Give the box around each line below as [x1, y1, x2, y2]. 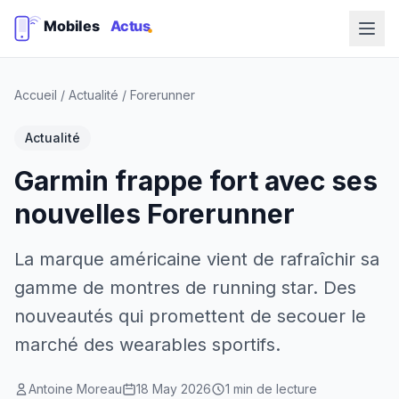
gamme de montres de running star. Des [14, 277, 356, 298]
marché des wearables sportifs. [14, 334, 281, 355]
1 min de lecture [225, 381, 317, 396]
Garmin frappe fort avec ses [14, 165, 378, 197]
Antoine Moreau [28, 381, 122, 396]
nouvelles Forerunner [14, 198, 295, 230]
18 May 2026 [136, 381, 211, 396]
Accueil [14, 87, 57, 102]
